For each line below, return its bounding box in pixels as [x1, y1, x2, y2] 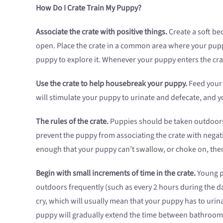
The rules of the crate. [36, 115, 109, 127]
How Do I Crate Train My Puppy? [36, 2, 141, 13]
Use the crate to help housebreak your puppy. [36, 78, 187, 89]
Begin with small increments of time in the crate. [36, 167, 196, 179]
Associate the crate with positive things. [36, 26, 167, 37]
